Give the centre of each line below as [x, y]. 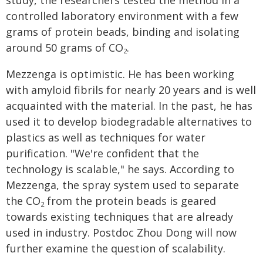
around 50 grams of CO [65, 48]
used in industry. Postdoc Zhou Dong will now [121, 232]
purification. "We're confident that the [102, 153]
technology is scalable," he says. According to [120, 169]
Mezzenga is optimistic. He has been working [120, 74]
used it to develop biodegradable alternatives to [129, 122]
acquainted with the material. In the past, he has [129, 106]
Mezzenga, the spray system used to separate [122, 185]
